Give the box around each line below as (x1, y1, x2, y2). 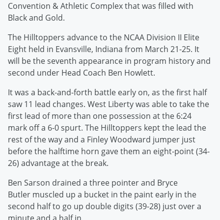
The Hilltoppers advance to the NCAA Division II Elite (8, 32, 199, 43)
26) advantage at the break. (8, 158, 109, 169)
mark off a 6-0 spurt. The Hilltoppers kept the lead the (8, 122, 206, 134)
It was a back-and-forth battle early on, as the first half (8, 87, 207, 98)
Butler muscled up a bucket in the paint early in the (8, 189, 196, 200)
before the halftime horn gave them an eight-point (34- (8, 146, 210, 157)
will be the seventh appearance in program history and (8, 55, 211, 67)
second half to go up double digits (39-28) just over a (8, 201, 201, 212)
